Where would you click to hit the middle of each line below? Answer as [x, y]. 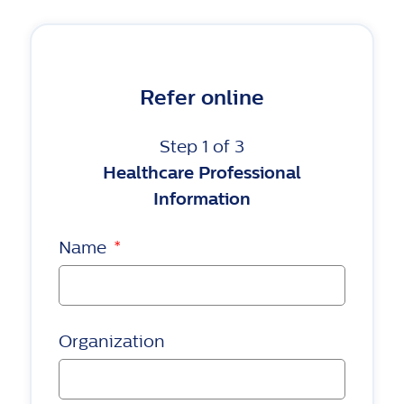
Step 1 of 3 [202, 147]
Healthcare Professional [202, 173]
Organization [112, 342]
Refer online [202, 98]
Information [202, 199]
